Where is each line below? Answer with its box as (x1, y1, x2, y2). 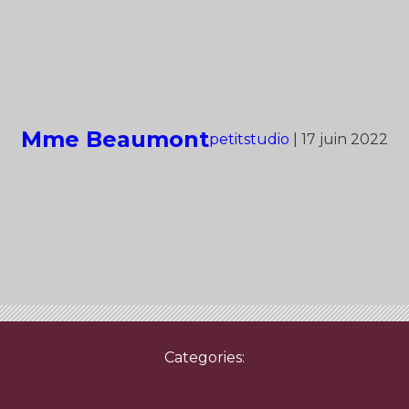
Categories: (164, 349, 245, 366)
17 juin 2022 (301, 130, 388, 148)
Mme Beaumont (21, 125, 209, 152)
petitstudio (209, 130, 289, 148)
